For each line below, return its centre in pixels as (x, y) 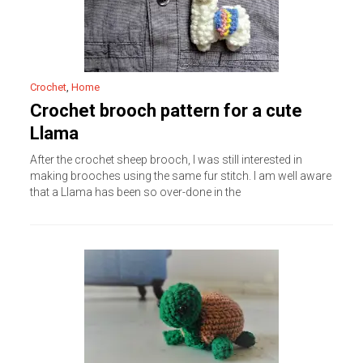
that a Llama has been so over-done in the (136, 192)
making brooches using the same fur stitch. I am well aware (181, 176)
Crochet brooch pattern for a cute (167, 111)
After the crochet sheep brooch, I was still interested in (167, 160)
